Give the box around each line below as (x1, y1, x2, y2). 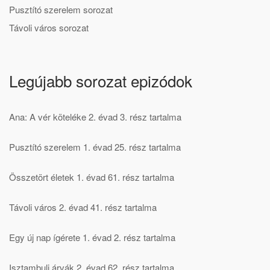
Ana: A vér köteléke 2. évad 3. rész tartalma (9, 110, 181, 123)
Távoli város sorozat (9, 20, 89, 34)
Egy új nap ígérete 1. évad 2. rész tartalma (9, 230, 175, 243)
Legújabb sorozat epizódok (9, 69, 192, 92)
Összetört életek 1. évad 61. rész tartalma (9, 170, 174, 183)
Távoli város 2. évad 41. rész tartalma (9, 200, 157, 213)
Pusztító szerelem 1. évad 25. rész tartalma (9, 140, 181, 153)
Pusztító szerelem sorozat (9, 2, 113, 16)
